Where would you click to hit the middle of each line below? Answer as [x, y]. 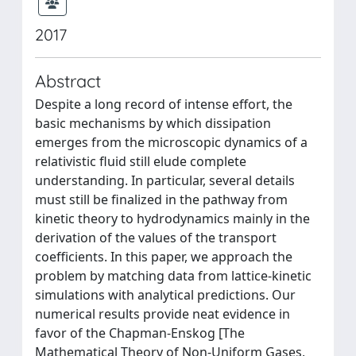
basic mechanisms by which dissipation [153, 123]
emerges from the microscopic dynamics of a [171, 142]
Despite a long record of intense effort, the [164, 104]
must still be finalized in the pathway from [161, 199]
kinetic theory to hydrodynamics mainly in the [172, 218]
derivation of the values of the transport [156, 237]
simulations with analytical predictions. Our [165, 294]
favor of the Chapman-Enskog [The [140, 333]
